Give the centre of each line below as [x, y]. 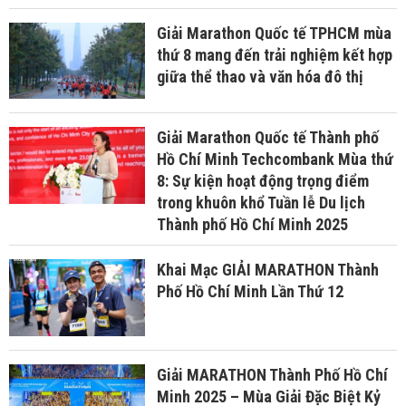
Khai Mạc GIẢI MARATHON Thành [267, 270]
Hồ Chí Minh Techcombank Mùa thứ [275, 159]
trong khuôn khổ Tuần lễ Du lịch [261, 203]
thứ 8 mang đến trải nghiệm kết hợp [274, 54]
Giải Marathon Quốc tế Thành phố [267, 138]
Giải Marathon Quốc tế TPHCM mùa [274, 33]
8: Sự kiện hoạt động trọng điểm [262, 181]
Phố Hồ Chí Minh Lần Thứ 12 [250, 292]
